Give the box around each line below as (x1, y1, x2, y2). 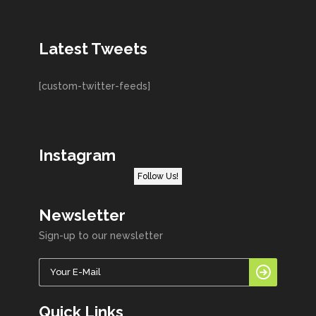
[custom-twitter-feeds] (39, 80, 150, 92)
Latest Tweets (39, 39, 147, 58)
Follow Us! (138, 171, 178, 181)
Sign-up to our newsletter (39, 229, 163, 241)
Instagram (39, 145, 116, 164)
